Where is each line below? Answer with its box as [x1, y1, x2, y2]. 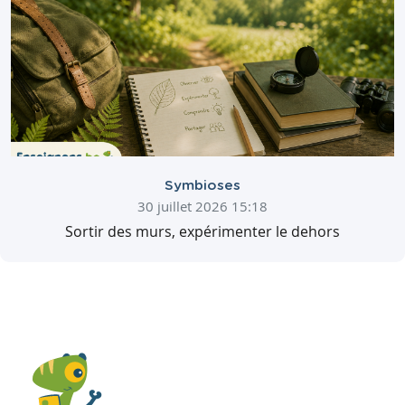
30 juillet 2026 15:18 [137, 196, 268, 215]
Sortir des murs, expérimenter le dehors [65, 221, 340, 241]
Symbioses [165, 178, 240, 193]
